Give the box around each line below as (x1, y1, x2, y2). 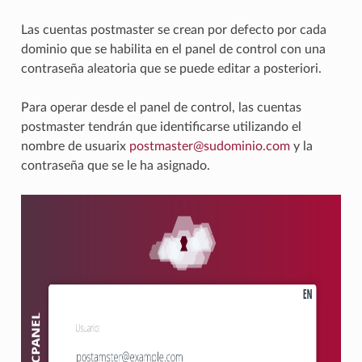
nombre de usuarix (20, 140, 129, 154)
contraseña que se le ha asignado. (20, 159, 210, 173)
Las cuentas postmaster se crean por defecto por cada (20, 23, 326, 37)
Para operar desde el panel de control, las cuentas (20, 101, 301, 115)
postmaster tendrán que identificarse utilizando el (20, 120, 301, 134)
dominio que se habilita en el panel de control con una (20, 43, 326, 57)
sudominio (203, 140, 263, 154)
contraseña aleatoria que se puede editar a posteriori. (20, 62, 322, 76)
